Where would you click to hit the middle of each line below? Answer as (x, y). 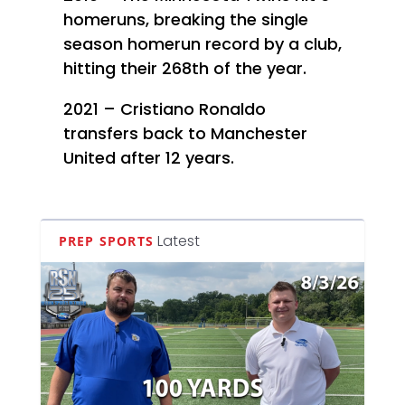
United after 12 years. (148, 157)
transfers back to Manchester (185, 133)
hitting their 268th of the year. (184, 68)
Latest (179, 240)
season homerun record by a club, (202, 43)
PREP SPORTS (106, 240)
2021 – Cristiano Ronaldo (164, 108)
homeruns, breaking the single (185, 19)
